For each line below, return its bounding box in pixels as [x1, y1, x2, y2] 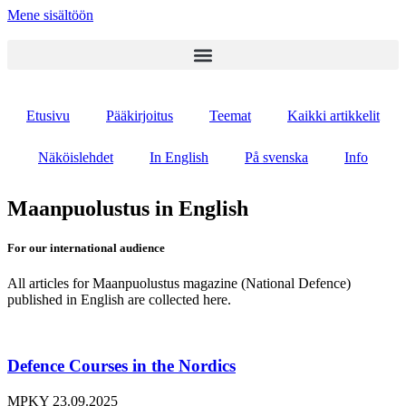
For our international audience [7, 241, 165, 256]
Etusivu [26, 108, 70, 123]
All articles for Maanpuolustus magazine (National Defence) [7, 275, 351, 292]
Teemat [209, 108, 251, 123]
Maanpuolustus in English [7, 196, 248, 220]
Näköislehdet [38, 150, 113, 165]
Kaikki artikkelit [287, 108, 380, 123]
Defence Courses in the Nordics [7, 355, 236, 375]
